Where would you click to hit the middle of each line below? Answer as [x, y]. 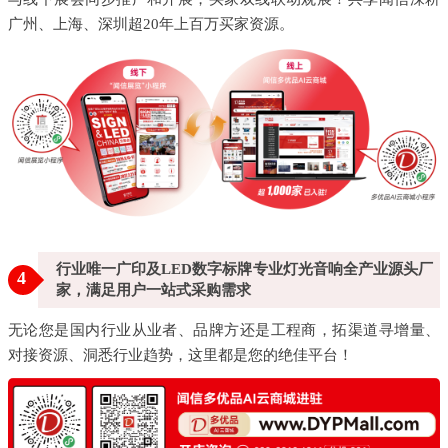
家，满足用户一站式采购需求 [153, 289]
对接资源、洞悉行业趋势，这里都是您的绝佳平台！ [180, 354]
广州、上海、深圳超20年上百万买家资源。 [151, 24]
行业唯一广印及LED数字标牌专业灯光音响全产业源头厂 [244, 268]
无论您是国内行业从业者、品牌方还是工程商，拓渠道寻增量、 [224, 329]
